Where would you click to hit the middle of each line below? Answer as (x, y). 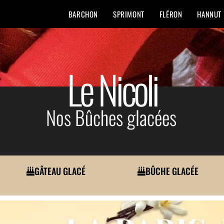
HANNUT (209, 14)
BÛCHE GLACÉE (172, 171)
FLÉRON (171, 14)
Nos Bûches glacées (111, 117)
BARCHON (83, 14)
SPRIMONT (128, 14)
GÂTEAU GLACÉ (60, 171)
